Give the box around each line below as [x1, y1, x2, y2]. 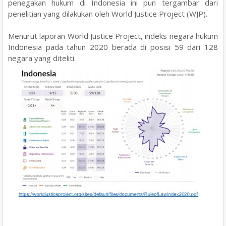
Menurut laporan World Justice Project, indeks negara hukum [8, 30, 218, 41]
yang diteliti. [34, 52, 76, 63]
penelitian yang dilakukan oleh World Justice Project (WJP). [8, 8, 209, 19]
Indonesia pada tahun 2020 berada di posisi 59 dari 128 [8, 41, 218, 52]
